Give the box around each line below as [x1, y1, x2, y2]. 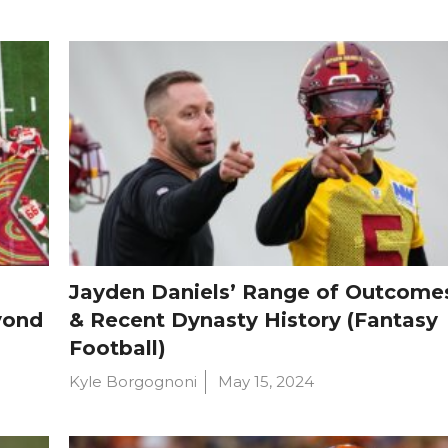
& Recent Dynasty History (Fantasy [69, 307, 438, 332]
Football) [69, 335, 166, 360]
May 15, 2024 [218, 371, 314, 391]
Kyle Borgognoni [69, 371, 197, 391]
